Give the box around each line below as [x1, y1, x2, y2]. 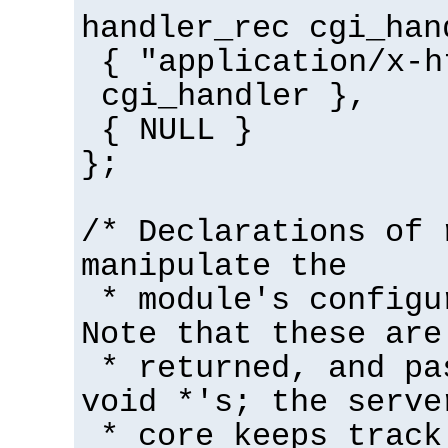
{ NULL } [100, 113, 253, 150]
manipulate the [81, 249, 347, 286]
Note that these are [81, 317, 442, 354]
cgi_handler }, [100, 79, 367, 116]
